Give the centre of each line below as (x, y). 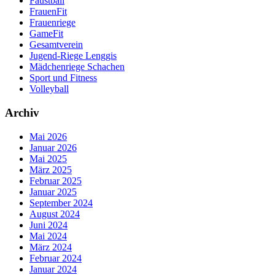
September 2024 (61, 203)
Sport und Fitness (63, 78)
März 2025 (51, 169)
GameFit (46, 34)
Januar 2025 (53, 192)
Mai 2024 (48, 236)
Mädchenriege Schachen (77, 67)
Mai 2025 (48, 158)
